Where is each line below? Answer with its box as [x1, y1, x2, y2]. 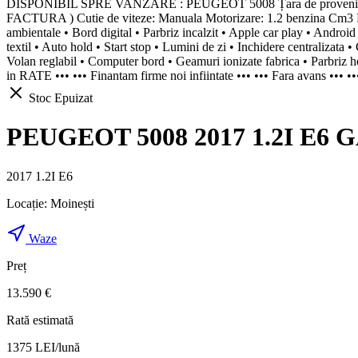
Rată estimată [6, 312, 74, 327]
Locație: [6, 196, 50, 210]
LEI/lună [35, 340, 80, 354]
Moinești [50, 196, 94, 210]
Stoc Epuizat [26, 90, 93, 105]
